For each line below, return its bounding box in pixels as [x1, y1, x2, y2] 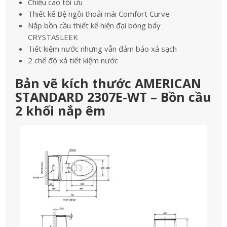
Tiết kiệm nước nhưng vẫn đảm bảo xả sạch [28, 44, 177, 54]
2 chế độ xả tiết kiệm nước [28, 55, 118, 65]
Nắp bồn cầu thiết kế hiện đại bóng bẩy [28, 20, 161, 30]
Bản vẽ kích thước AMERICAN [15, 74, 201, 92]
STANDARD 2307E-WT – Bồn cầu [15, 88, 211, 105]
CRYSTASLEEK [28, 32, 78, 42]
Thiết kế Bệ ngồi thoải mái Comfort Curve [28, 9, 170, 19]
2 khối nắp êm [15, 102, 105, 119]
